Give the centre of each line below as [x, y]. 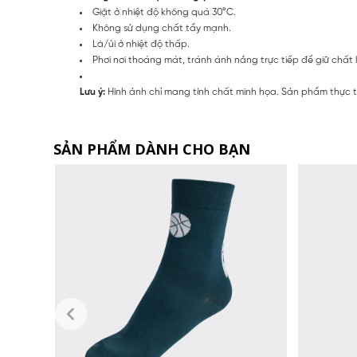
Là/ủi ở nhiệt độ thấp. [141, 44]
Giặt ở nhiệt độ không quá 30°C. [164, 12]
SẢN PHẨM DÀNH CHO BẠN [152, 149]
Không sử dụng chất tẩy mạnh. [162, 28]
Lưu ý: [92, 92]
